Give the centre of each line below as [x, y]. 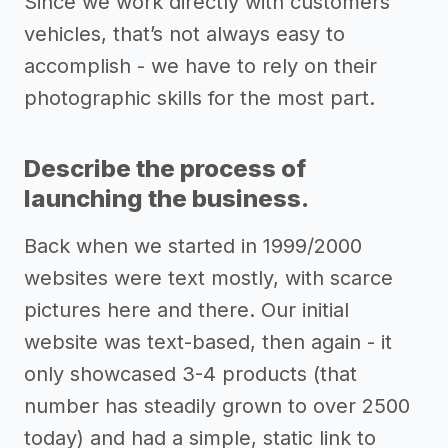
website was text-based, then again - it [208, 342]
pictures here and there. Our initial [186, 310]
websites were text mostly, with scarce [208, 278]
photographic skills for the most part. [199, 98]
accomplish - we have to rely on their [200, 66]
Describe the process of [165, 169]
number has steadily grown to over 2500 [217, 406]
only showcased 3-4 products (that [190, 374]
